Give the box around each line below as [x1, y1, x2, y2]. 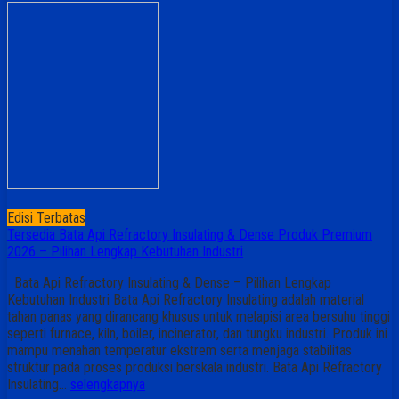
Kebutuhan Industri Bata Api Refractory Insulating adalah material [7, 290, 364, 308]
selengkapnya [70, 375, 145, 393]
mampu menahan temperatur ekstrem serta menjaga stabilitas [7, 341, 352, 359]
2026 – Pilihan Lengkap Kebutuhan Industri [7, 242, 243, 260]
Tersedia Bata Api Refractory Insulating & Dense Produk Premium [7, 225, 372, 243]
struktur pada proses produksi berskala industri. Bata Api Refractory [7, 358, 382, 376]
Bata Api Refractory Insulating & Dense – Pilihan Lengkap [7, 273, 331, 291]
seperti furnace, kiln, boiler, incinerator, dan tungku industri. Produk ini [7, 324, 387, 342]
